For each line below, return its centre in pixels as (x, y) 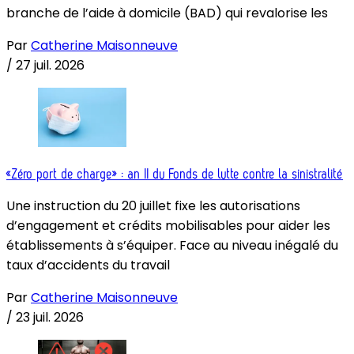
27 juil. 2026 (50, 66)
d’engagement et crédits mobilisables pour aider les (168, 226)
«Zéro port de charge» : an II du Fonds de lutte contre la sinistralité (175, 174)
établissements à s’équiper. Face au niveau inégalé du (172, 246)
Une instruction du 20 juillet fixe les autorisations (153, 206)
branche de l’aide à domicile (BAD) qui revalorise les (167, 13)
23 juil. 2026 (50, 318)
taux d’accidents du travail (88, 265)
